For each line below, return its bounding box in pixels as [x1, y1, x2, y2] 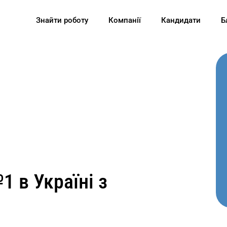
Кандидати [161, 16, 201, 25]
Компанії [108, 16, 141, 25]
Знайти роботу [35, 16, 88, 25]
